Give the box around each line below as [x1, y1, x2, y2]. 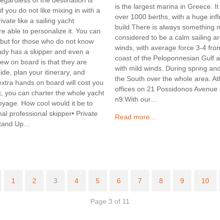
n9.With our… [115, 95, 158, 104]
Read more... [115, 113, 156, 121]
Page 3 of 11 [90, 197, 130, 205]
